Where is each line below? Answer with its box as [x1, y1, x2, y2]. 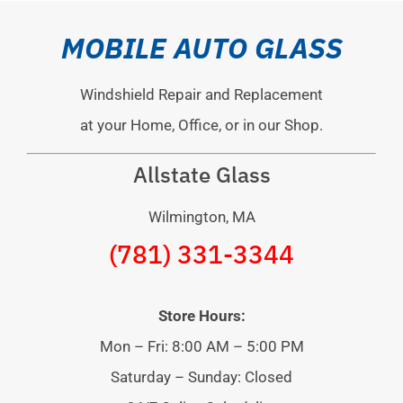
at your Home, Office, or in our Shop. [80, 116, 323, 134]
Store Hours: [157, 307, 246, 326]
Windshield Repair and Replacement [80, 85, 323, 103]
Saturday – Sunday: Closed [111, 368, 292, 387]
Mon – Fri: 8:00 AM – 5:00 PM [99, 337, 304, 356]
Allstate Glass [132, 160, 271, 190]
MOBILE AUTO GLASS [60, 29, 343, 67]
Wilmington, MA [148, 208, 255, 227]
